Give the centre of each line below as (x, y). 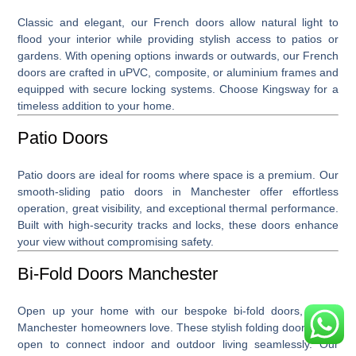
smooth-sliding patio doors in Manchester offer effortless (178, 191)
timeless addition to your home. (97, 105)
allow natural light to (281, 22)
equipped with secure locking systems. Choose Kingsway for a (178, 89)
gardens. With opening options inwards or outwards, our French (178, 55)
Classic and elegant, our (86, 22)
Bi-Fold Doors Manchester (118, 273)
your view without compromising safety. (116, 241)
